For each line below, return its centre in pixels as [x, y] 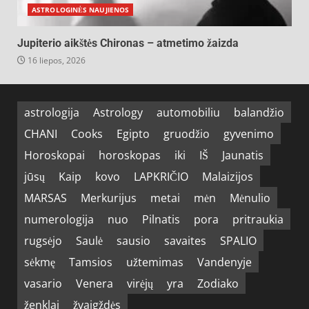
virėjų [140, 283]
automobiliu [188, 112]
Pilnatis [161, 219]
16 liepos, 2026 [56, 60]
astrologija [52, 112]
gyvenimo [249, 133]
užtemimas [155, 262]
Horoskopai [54, 155]
